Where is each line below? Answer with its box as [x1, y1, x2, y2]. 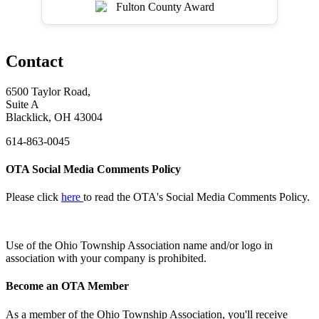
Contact [6, 51, 63, 70]
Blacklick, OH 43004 [6, 110, 103, 123]
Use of [6, 239, 36, 252]
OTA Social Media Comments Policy [6, 162, 181, 175]
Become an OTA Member [6, 280, 129, 293]
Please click [6, 191, 61, 204]
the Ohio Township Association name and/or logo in [36, 239, 273, 252]
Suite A [6, 98, 39, 110]
